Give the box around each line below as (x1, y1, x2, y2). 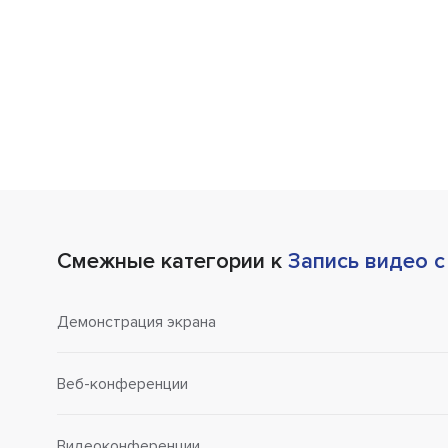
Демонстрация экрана (57, 311, 216, 332)
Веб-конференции (57, 373, 188, 394)
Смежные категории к (57, 248, 288, 276)
